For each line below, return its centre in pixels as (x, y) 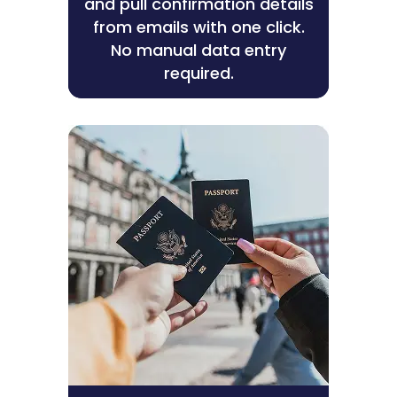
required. (198, 74)
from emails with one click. (198, 27)
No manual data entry (198, 51)
